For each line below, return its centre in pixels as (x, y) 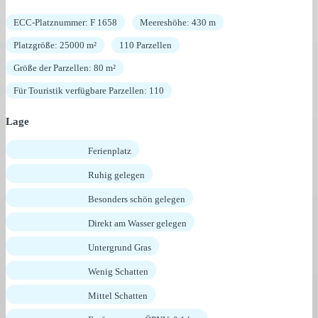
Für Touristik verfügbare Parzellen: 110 (89, 90)
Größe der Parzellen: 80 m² (65, 67)
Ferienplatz (110, 150)
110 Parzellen (146, 45)
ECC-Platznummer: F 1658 (65, 22)
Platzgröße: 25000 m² (55, 45)
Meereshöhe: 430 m (178, 22)
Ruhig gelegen (116, 175)
